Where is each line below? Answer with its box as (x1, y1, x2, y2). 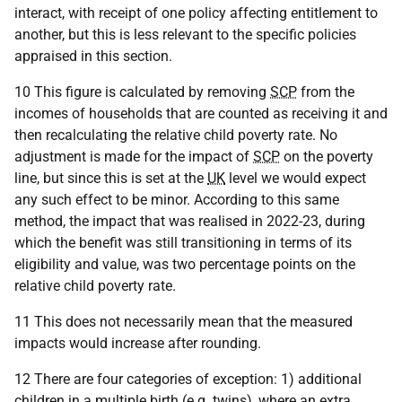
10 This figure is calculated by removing (14, 83, 270, 100)
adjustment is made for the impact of (14, 148, 253, 165)
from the (297, 83, 354, 100)
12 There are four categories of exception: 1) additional (14, 371, 362, 388)
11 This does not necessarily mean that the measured (14, 313, 353, 330)
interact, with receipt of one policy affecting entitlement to (14, 4, 378, 22)
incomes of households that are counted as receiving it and (14, 105, 388, 122)
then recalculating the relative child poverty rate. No (14, 127, 337, 144)
